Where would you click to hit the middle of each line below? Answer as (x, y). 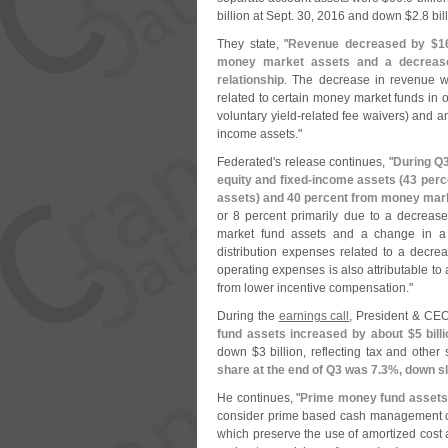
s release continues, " (334, 162)
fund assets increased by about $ (316, 334)
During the (248, 316)
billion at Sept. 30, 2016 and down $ (314, 16)
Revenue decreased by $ (363, 44)
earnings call (314, 316)
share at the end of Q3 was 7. (299, 370)
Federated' (246, 162)
